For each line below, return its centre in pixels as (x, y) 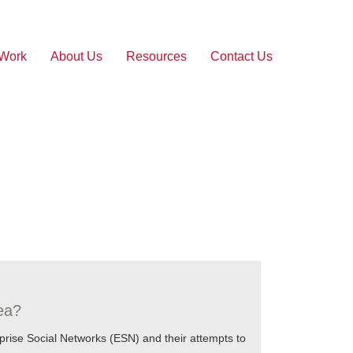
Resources (156, 56)
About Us (76, 56)
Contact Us (242, 56)
